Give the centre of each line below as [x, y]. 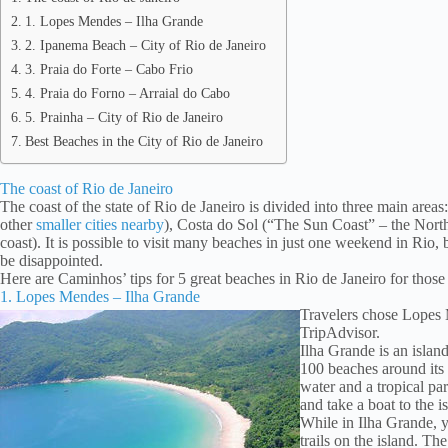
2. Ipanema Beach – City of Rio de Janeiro [145, 45]
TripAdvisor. [340, 332]
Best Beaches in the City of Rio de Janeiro [143, 141]
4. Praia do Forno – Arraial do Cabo [127, 93]
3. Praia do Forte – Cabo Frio [108, 69]
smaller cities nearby [100, 224]
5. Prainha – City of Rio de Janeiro [123, 117]
